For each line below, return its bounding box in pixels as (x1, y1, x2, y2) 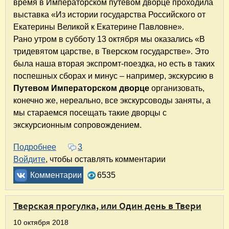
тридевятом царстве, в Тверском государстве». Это (13, 47, 209, 56)
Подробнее (13, 143, 56, 152)
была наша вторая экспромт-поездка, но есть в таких (13, 59, 215, 68)
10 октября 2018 (13, 218, 68, 227)
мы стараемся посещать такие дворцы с (13, 108, 167, 118)
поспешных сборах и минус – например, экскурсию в (13, 72, 214, 81)
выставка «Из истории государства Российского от (13, 10, 205, 19)
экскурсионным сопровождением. (13, 121, 142, 130)
